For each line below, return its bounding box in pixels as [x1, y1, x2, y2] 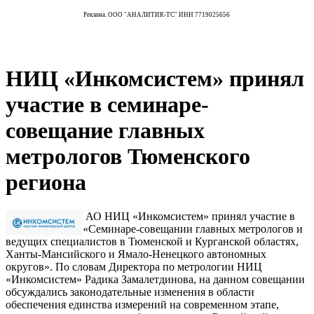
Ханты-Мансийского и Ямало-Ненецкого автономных [6, 248, 266, 261]
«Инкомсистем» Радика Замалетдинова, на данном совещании [6, 273, 305, 286]
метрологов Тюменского [6, 143, 250, 169]
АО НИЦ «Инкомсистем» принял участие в [83, 210, 295, 223]
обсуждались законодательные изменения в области [6, 286, 254, 299]
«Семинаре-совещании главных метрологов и [83, 223, 303, 235]
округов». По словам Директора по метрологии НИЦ [6, 261, 262, 273]
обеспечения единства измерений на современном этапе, [6, 299, 279, 311]
